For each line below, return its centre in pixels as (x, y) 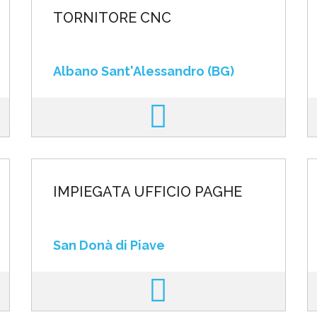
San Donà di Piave (109, 245)
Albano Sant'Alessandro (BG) (143, 71)
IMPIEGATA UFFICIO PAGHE (147, 192)
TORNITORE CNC (112, 18)
